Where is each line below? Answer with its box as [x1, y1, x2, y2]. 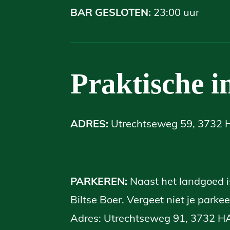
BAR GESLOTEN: [70, 5, 154, 18]
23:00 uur [154, 5, 199, 18]
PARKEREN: [70, 174, 130, 187]
